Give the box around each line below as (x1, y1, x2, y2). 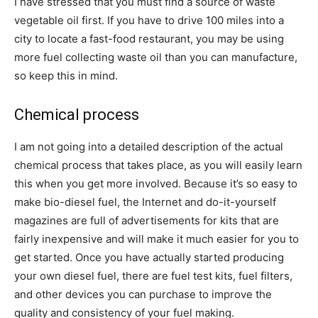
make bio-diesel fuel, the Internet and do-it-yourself (14, 194, 276, 209)
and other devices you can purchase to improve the (14, 287, 272, 301)
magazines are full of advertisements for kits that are (14, 213, 279, 227)
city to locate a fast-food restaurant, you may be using (14, 31, 284, 45)
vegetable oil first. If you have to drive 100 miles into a (14, 13, 284, 27)
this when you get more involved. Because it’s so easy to (14, 176, 297, 190)
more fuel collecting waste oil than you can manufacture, (14, 50, 297, 64)
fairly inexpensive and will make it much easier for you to (14, 231, 299, 246)
